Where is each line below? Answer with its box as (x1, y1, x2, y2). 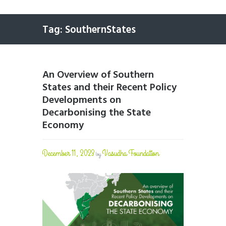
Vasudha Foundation (102, 147, 159, 160)
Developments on (42, 92, 121, 108)
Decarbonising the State (42, 104, 151, 121)
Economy (42, 117, 84, 134)
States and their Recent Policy (42, 79, 177, 96)
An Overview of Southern (42, 67, 154, 83)
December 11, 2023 (42, 147, 95, 160)
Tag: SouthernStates (42, 22, 136, 39)
